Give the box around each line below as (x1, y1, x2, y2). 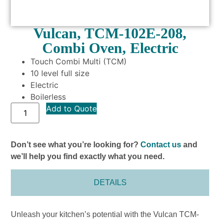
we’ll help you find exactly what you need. (11, 152, 165, 161)
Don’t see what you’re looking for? (11, 140, 141, 149)
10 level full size (30, 68, 90, 78)
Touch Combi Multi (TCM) (30, 56, 127, 66)
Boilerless (30, 91, 66, 102)
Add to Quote (46, 103, 97, 113)
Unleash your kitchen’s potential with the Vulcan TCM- (11, 210, 199, 219)
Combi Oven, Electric (42, 39, 178, 56)
